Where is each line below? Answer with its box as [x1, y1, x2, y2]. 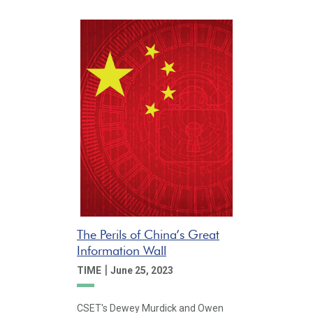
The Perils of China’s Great [77, 226, 219, 242]
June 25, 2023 [110, 264, 173, 276]
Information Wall [77, 242, 166, 258]
